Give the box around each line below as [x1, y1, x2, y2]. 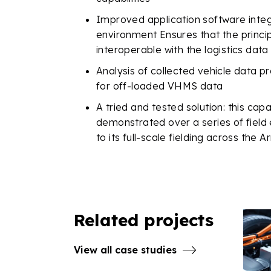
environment [96, 28, 160, 41]
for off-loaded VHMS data [96, 80, 223, 92]
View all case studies [74, 244, 177, 256]
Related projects [74, 209, 214, 230]
